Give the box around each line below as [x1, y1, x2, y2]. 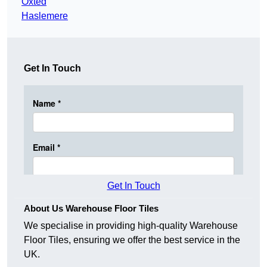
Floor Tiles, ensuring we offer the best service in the [24, 235, 240, 246]
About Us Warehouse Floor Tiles [24, 203, 159, 214]
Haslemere [21, 11, 68, 21]
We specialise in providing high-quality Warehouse [24, 221, 238, 231]
